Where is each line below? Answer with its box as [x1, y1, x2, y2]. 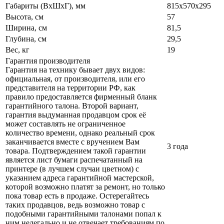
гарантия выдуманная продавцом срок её [5, 110, 146, 119]
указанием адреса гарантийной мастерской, [5, 173, 154, 182]
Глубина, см [5, 34, 46, 43]
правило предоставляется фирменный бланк [5, 92, 157, 101]
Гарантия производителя [5, 56, 92, 65]
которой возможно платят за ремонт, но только [5, 182, 165, 191]
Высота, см [5, 12, 43, 21]
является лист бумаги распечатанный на [5, 155, 142, 164]
